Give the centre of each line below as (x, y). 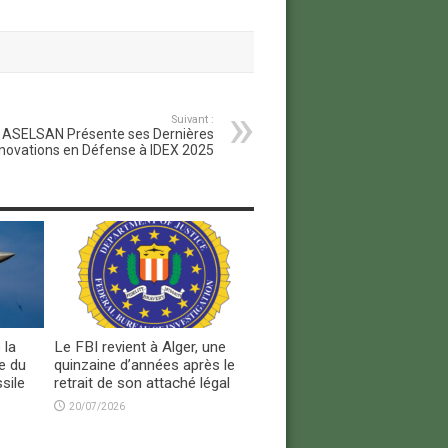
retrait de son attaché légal (141, 382)
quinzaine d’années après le (144, 364)
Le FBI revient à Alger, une (139, 346)
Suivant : (192, 119)
